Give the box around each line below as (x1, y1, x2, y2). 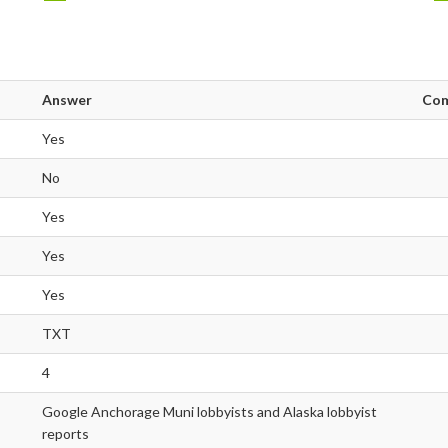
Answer (42, 91, 92, 109)
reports (42, 425, 89, 443)
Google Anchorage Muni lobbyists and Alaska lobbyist (42, 403, 377, 421)
